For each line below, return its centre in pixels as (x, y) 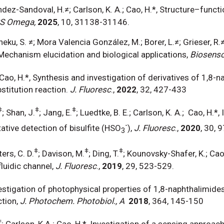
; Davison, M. (61, 153)
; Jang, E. (55, 112)
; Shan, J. (18, 112)
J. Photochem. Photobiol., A (72, 201)
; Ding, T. (104, 153)
